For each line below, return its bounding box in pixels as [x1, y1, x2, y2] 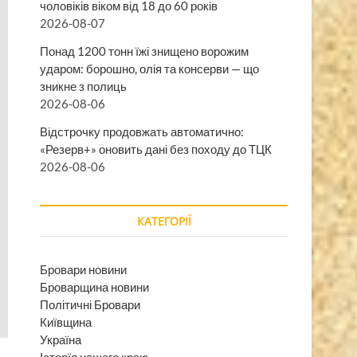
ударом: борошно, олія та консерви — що [40, 61, 259, 76]
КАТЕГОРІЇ [136, 213, 191, 229]
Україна [40, 331, 81, 347]
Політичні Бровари [40, 296, 140, 312]
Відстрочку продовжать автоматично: [40, 124, 244, 139]
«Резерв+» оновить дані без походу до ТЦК [40, 141, 272, 156]
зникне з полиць [40, 78, 127, 93]
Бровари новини [40, 261, 127, 277]
